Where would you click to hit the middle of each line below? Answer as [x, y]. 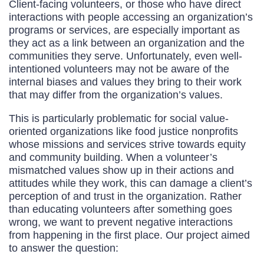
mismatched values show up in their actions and [121, 170]
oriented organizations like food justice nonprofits [123, 131]
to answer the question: [64, 248]
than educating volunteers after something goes [121, 209]
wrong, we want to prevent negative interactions [121, 222]
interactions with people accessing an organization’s [131, 17]
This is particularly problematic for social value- [119, 118]
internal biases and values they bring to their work [125, 82]
